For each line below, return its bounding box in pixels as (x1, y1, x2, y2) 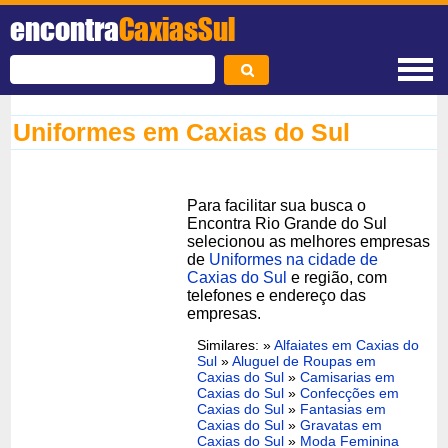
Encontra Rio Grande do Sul (187, 214, 388, 232)
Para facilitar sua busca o (187, 196, 367, 214)
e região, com (287, 268, 388, 286)
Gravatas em (300, 416, 383, 433)
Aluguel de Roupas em (232, 352, 377, 369)
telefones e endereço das (187, 286, 367, 304)
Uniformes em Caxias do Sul (13, 118, 351, 146)
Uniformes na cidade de (209, 250, 379, 268)
